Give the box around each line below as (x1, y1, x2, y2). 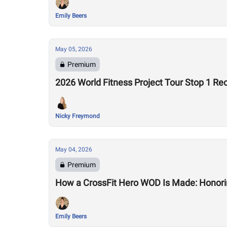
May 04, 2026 (55, 146, 92, 153)
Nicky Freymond (55, 112, 100, 120)
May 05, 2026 (55, 46, 92, 53)
